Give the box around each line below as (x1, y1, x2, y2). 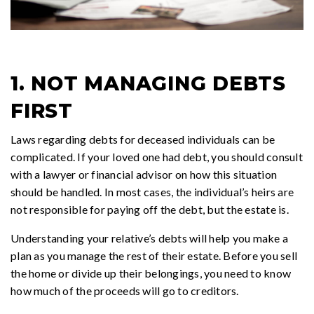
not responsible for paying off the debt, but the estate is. (11, 203, 289, 217)
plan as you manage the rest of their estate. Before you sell (11, 249, 297, 263)
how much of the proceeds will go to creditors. (11, 284, 239, 298)
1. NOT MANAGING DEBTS (11, 71, 286, 96)
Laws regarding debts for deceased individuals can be (11, 132, 275, 146)
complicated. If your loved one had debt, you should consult (11, 150, 303, 164)
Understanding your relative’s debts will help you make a (11, 231, 288, 245)
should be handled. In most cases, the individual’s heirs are (11, 185, 294, 199)
